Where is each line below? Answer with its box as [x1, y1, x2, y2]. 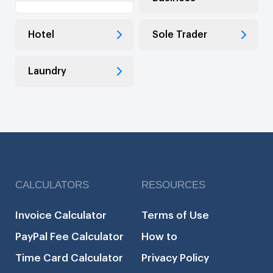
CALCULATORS [15, 179, 89, 191]
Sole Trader [152, 29, 207, 40]
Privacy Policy [141, 252, 209, 263]
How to [141, 231, 177, 242]
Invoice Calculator [15, 210, 107, 221]
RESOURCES [141, 179, 205, 191]
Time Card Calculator [15, 252, 123, 263]
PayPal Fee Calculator [15, 231, 124, 242]
